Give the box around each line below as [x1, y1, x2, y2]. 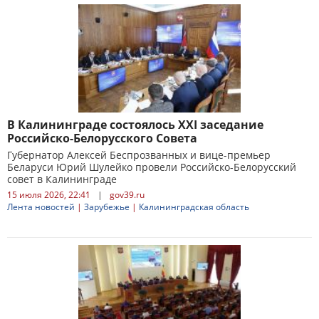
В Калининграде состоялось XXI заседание [7, 117, 263, 132]
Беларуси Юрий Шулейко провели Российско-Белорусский [7, 160, 296, 174]
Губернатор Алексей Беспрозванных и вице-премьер [7, 148, 271, 162]
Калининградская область [139, 201, 249, 213]
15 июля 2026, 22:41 [7, 189, 90, 201]
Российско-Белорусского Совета [7, 130, 197, 146]
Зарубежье [84, 201, 130, 213]
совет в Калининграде [7, 172, 117, 186]
